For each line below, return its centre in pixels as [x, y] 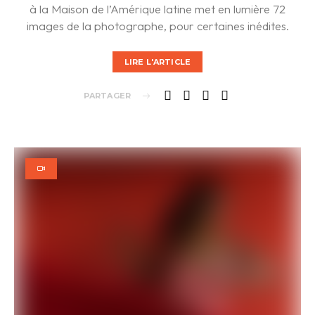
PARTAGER [107, 96]
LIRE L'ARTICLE [157, 62]
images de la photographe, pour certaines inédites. [157, 25]
